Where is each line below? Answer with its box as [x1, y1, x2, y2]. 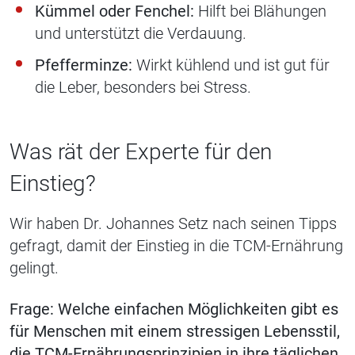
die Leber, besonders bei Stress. [35, 78, 251, 97]
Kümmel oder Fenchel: [35, 2, 194, 21]
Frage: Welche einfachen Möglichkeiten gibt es [10, 300, 338, 319]
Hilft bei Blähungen [194, 2, 326, 21]
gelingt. [10, 258, 59, 278]
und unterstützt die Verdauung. [35, 24, 246, 44]
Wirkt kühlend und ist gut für [132, 55, 330, 75]
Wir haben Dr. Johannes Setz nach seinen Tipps [10, 214, 337, 234]
